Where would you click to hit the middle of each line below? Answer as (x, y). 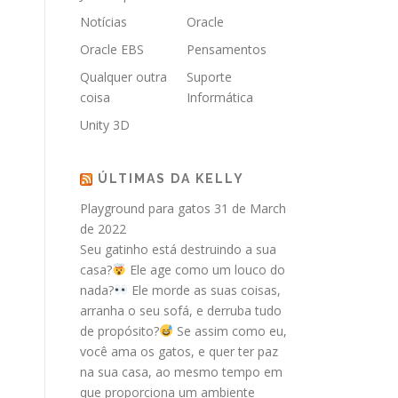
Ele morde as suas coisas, (204, 290)
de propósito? (119, 331)
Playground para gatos (145, 208)
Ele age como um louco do (205, 270)
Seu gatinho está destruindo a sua (178, 249)
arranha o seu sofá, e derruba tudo (181, 310)
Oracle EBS (112, 49)
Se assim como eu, (230, 331)
